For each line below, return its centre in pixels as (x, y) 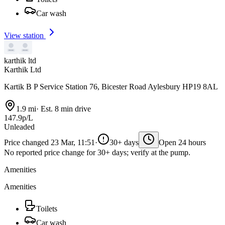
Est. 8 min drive (65, 109)
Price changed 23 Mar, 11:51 (49, 143)
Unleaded (19, 127)
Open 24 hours (182, 143)
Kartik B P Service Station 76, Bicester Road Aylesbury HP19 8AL (111, 87)
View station (25, 36)
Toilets (47, 209)
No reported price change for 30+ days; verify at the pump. (97, 153)
